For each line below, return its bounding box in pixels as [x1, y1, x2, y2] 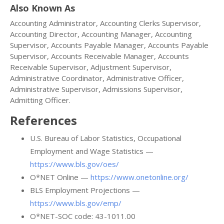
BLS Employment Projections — [30, 185, 140, 195]
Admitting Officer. [10, 95, 70, 105]
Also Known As [10, 2, 75, 14]
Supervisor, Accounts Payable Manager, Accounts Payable [10, 40, 208, 50]
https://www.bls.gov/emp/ [30, 198, 121, 208]
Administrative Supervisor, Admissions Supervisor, [10, 84, 182, 94]
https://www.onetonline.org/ [90, 172, 188, 182]
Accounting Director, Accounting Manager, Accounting [10, 29, 192, 39]
